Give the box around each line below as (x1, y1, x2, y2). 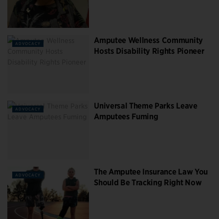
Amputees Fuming (94, 112, 158, 122)
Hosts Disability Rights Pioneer (94, 46, 204, 56)
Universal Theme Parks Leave (94, 101, 197, 111)
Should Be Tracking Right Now (94, 177, 202, 187)
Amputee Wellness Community (94, 35, 203, 45)
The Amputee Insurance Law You (94, 167, 208, 176)
